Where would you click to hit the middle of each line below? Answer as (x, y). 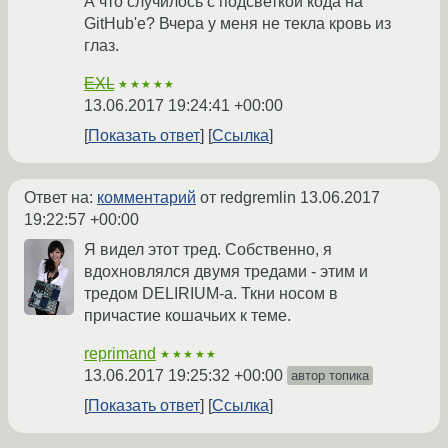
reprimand (120, 354)
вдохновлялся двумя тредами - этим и (226, 272)
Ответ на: (60, 198)
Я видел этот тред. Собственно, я (208, 250)
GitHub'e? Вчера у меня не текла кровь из (237, 24)
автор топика (330, 376)
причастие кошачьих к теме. (187, 316)
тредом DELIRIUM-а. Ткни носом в (211, 294)
